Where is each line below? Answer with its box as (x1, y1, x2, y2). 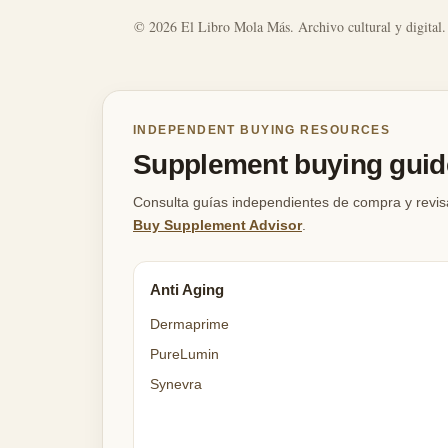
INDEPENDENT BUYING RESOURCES (133, 123, 391, 137)
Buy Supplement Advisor (133, 217, 302, 233)
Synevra (150, 377, 202, 392)
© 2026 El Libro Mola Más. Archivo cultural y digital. (134, 17, 446, 36)
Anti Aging (150, 281, 224, 298)
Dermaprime (150, 317, 229, 332)
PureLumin (150, 347, 219, 362)
